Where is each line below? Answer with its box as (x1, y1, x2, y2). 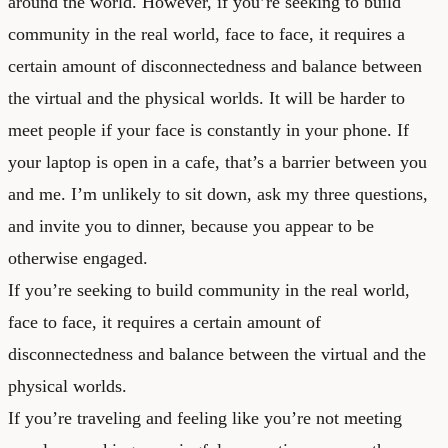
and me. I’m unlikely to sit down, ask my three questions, (8, 183, 428, 204)
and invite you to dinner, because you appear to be (8, 215, 374, 236)
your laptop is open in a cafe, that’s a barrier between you (8, 151, 427, 172)
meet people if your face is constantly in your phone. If (8, 119, 409, 140)
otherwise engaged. (8, 247, 148, 268)
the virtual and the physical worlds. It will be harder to (8, 87, 405, 108)
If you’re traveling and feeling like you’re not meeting (8, 407, 402, 428)
